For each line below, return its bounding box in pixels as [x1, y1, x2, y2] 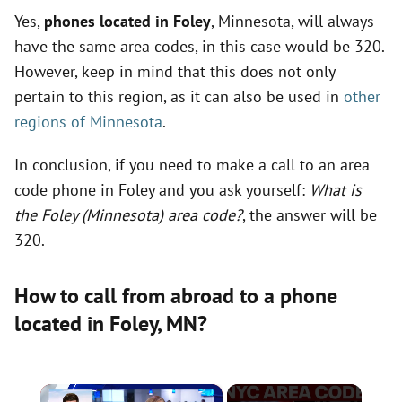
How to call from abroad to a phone [14, 282, 337, 310]
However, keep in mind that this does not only [14, 61, 335, 82]
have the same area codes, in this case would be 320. [14, 36, 384, 57]
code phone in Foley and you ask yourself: [14, 179, 310, 200]
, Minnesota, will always [211, 11, 374, 31]
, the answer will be [242, 205, 377, 225]
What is [310, 179, 362, 200]
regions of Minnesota [14, 111, 162, 132]
